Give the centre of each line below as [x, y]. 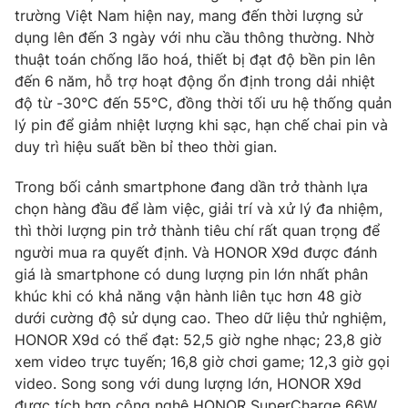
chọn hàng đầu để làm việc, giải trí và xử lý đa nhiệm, [199, 208]
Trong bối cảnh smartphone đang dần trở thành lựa [191, 186]
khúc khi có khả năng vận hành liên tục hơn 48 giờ [188, 296]
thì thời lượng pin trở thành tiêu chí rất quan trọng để [197, 230]
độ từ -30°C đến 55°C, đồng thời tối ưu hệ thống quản [203, 102]
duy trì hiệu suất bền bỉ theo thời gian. [146, 146]
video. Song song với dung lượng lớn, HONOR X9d [188, 383]
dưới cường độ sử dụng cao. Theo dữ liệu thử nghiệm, [200, 317]
